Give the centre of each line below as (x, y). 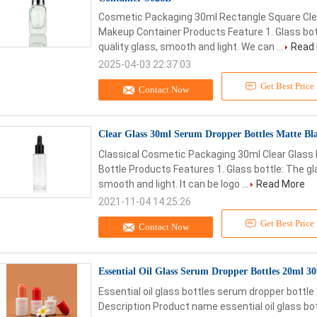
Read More (281, 184)
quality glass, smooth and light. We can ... (192, 47)
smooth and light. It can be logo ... (174, 184)
